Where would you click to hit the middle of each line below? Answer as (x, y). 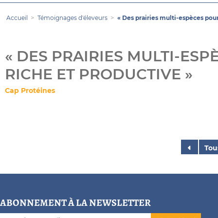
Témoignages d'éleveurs (73, 18)
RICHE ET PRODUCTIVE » (99, 74)
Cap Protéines (30, 91)
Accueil (17, 18)
